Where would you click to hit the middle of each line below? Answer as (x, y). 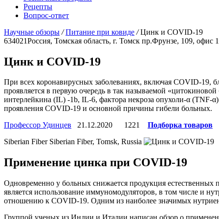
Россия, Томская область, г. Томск (84, 41)
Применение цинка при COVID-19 (96, 163)
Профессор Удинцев (38, 125)
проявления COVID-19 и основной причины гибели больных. (108, 109)
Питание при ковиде (100, 32)
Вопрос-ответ (46, 15)
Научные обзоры (32, 32)
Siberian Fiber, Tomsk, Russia (96, 142)
